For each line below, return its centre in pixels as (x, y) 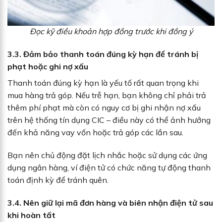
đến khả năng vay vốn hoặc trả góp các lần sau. (95, 133)
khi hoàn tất (31, 215)
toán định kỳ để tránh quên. (58, 180)
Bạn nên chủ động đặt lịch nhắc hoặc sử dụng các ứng (107, 155)
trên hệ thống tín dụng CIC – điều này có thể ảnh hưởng (109, 120)
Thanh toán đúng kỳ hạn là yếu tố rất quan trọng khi (103, 83)
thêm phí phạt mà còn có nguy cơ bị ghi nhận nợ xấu (104, 108)
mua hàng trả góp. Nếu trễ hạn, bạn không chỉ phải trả (107, 95)
